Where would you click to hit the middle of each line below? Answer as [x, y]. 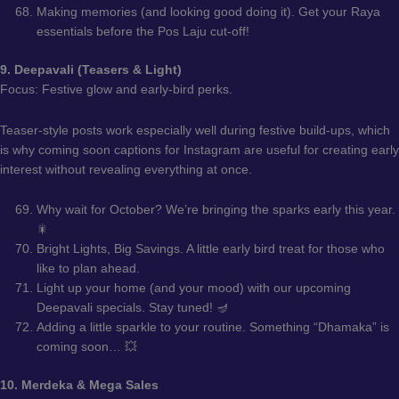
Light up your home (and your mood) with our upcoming [194, 289]
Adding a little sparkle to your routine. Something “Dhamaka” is [213, 328]
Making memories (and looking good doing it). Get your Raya [209, 12]
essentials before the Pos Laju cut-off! [143, 32]
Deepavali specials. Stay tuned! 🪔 [133, 308]
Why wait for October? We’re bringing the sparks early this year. [216, 210]
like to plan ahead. [89, 269]
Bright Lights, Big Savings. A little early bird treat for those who [211, 249]
